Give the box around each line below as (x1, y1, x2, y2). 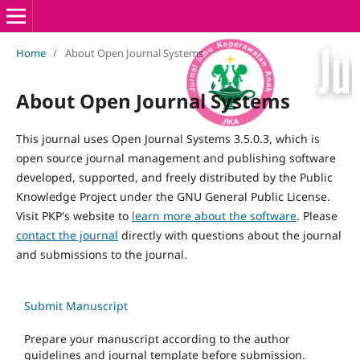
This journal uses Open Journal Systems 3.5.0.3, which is (15, 130, 320, 146)
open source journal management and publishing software (15, 149, 336, 166)
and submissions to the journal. (15, 246, 187, 262)
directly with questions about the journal (117, 227, 342, 243)
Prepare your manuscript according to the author (24, 330, 290, 346)
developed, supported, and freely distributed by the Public (15, 169, 333, 185)
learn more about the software (131, 207, 297, 223)
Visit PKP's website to (15, 207, 132, 223)
